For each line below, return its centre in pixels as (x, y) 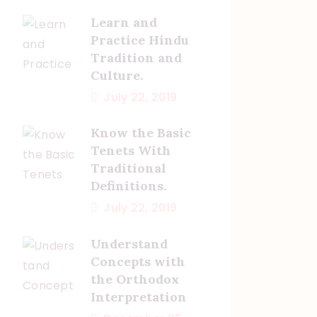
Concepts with (138, 262)
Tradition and (136, 57)
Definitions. (128, 186)
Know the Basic (140, 133)
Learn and (123, 22)
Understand (129, 244)
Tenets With (131, 151)
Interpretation (138, 297)
